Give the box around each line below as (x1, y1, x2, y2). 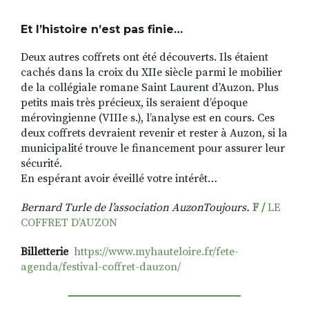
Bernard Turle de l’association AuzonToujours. (21, 200, 250, 215)
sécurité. (21, 156, 62, 170)
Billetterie (21, 244, 68, 259)
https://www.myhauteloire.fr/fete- (74, 244, 239, 259)
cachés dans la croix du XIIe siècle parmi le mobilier (21, 65, 282, 79)
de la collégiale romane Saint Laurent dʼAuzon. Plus (21, 80, 279, 94)
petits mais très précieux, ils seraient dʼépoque (21, 95, 248, 110)
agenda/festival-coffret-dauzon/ (21, 259, 181, 274)
